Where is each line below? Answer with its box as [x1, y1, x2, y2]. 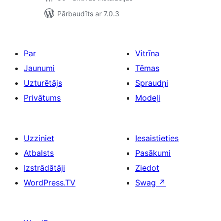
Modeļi [135, 93, 160, 103]
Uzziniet [24, 133, 54, 143]
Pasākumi [135, 148, 171, 158]
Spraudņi [135, 78, 168, 88]
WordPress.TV [24, 178, 75, 187]
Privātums [24, 93, 61, 103]
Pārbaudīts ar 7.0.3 [57, 9, 119, 18]
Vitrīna [135, 48, 159, 58]
